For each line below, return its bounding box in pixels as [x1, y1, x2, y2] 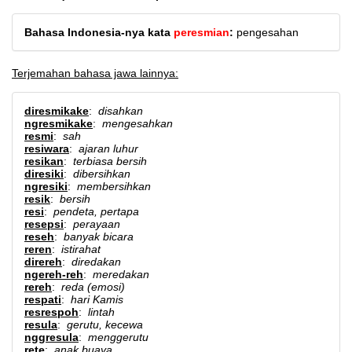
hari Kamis [71, 293, 123, 306]
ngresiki [24, 180, 68, 192]
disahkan [98, 104, 143, 117]
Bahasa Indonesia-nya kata [24, 26, 174, 38]
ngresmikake [24, 117, 93, 130]
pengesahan [233, 26, 299, 38]
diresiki [24, 167, 64, 180]
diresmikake [24, 104, 89, 117]
